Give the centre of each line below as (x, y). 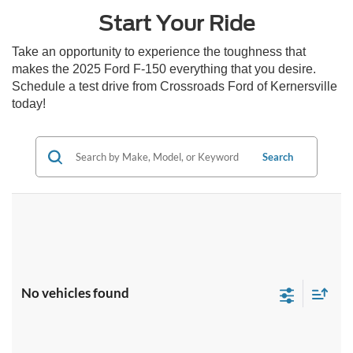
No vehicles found (75, 293)
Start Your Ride (176, 24)
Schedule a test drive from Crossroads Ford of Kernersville (175, 87)
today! (29, 104)
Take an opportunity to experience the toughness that (159, 52)
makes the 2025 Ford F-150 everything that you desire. (164, 69)
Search (278, 157)
